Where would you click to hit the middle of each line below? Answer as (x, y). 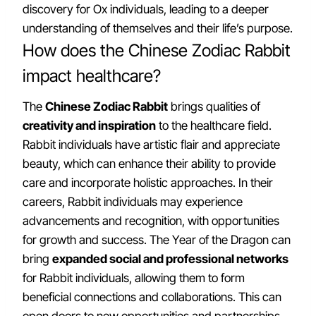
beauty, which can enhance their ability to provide (149, 164)
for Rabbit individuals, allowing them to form (134, 278)
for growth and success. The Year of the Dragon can (157, 240)
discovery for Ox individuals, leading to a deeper (146, 9)
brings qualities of (214, 107)
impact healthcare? (92, 76)
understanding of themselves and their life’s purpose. (158, 28)
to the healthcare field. (214, 126)
